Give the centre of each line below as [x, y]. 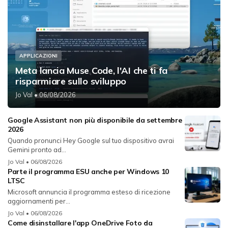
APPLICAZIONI [38, 55]
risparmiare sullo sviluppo [71, 81]
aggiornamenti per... [39, 201]
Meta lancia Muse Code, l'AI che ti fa [91, 70]
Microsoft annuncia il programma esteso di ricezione [89, 192]
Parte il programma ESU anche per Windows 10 [89, 171]
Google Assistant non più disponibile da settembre [95, 120]
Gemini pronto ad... [37, 149]
